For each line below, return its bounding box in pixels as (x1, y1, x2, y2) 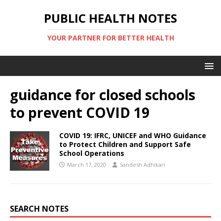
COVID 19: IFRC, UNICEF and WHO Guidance (59, 131, 206, 140)
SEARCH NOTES (10, 203, 69, 214)
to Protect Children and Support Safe (59, 140, 191, 149)
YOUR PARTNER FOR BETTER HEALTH (47, 33, 174, 42)
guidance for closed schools (10, 85, 195, 104)
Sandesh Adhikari (120, 161, 165, 168)
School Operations (59, 148, 124, 158)
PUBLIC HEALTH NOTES (44, 10, 177, 26)
